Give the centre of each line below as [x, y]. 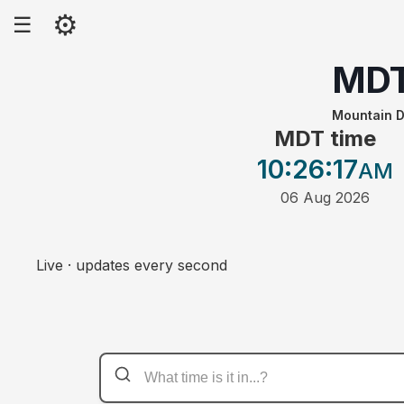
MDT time [325, 139]
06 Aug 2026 [325, 198]
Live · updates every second [132, 266]
